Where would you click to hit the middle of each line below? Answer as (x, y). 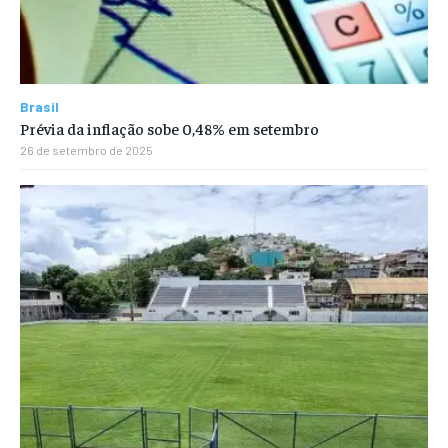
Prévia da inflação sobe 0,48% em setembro (169, 128)
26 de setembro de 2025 (86, 150)
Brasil (39, 107)
